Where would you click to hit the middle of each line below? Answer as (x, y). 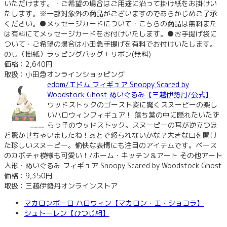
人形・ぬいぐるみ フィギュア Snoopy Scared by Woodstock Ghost (113, 165)
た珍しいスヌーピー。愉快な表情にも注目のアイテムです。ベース (110, 145)
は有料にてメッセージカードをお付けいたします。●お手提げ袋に (110, 33)
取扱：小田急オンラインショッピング (64, 74)
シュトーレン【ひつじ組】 (67, 213)
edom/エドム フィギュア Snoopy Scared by (118, 84)
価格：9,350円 (28, 175)
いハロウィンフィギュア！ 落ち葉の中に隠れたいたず (133, 115)
